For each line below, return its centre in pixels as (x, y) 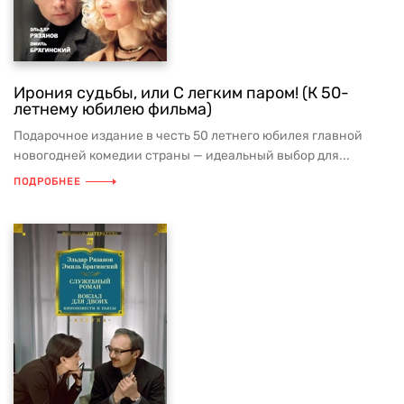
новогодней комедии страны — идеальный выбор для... (182, 156)
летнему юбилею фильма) (113, 109)
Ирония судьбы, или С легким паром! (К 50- (181, 93)
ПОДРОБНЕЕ (47, 182)
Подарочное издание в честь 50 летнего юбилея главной (188, 136)
